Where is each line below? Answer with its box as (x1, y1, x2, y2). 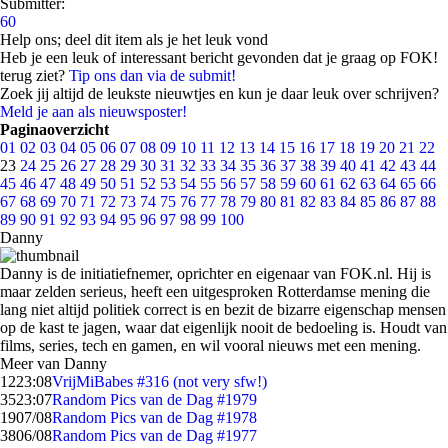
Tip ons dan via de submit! (69, 67, 236, 84)
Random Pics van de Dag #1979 (52, 391, 257, 408)
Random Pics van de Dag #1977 (52, 427, 257, 444)
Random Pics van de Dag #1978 (52, 409, 257, 426)
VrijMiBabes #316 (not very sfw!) (52, 373, 267, 390)
